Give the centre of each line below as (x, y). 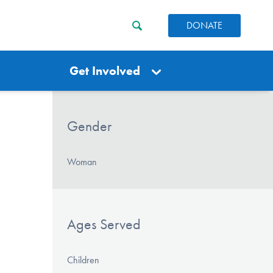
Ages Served (104, 224)
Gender (89, 126)
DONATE (204, 25)
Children (83, 260)
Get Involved (105, 71)
